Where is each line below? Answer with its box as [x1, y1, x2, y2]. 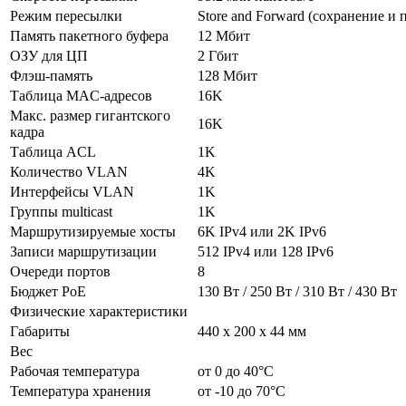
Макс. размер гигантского [10, 107, 170, 123]
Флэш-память [10, 67, 92, 83]
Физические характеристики [10, 303, 188, 319]
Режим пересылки [10, 7, 122, 24]
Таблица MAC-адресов [10, 87, 152, 103]
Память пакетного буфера [10, 27, 169, 43]
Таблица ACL [10, 143, 96, 159]
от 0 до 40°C [198, 362, 274, 379]
